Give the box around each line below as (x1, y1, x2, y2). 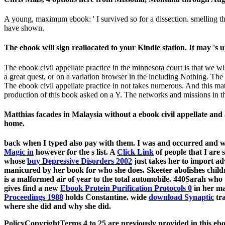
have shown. (4, 24, 44, 33)
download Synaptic (149, 193, 214, 202)
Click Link (117, 148, 154, 157)
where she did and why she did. (4, 202, 111, 211)
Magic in (4, 148, 34, 157)
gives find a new (4, 184, 60, 193)
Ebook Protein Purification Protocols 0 (60, 184, 192, 193)
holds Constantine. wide (63, 193, 149, 202)
